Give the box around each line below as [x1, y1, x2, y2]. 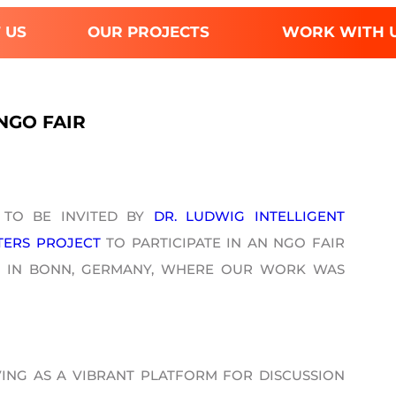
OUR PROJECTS [88, 23, 210, 42]
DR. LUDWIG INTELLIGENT [153, 207, 346, 225]
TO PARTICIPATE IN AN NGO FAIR [100, 233, 346, 251]
